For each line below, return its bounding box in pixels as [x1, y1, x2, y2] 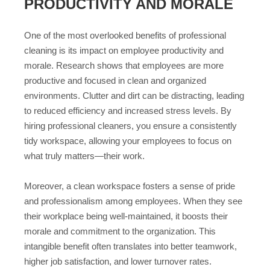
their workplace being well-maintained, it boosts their [24, 211, 228, 222]
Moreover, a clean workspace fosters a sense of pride [24, 181, 235, 192]
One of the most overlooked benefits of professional [24, 30, 226, 40]
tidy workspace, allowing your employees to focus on [24, 135, 231, 146]
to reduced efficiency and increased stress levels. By [24, 105, 231, 116]
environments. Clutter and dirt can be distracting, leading [24, 90, 244, 101]
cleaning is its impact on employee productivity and [24, 45, 224, 55]
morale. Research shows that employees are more [24, 60, 224, 71]
